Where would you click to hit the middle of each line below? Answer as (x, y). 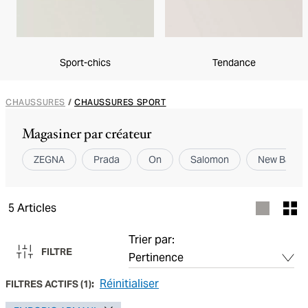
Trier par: (152, 240)
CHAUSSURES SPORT (120, 102)
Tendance (234, 63)
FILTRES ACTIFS (42, 284)
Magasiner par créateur (87, 134)
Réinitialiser (129, 284)
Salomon (210, 159)
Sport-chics (85, 63)
